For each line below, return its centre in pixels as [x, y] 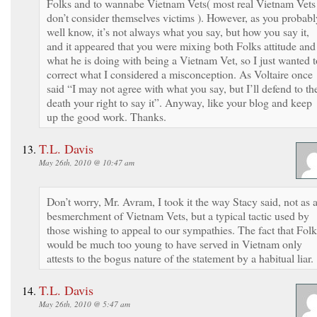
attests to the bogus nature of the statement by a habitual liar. [180, 258]
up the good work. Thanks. [106, 116]
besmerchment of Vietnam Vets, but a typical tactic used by [178, 215]
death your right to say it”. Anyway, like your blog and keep [179, 102]
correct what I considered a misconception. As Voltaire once [180, 74]
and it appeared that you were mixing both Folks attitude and [181, 45]
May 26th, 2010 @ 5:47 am [85, 304]
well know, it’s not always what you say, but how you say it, [178, 31]
